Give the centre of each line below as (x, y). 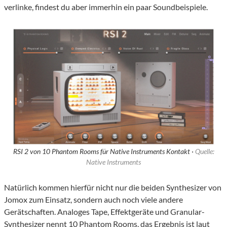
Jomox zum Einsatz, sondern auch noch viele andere (93, 200)
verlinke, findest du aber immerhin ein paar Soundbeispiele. (106, 7)
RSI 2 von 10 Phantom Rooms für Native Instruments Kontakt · (104, 152)
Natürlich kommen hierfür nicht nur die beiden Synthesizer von (113, 187)
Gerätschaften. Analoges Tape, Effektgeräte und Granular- (104, 212)
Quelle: (204, 152)
